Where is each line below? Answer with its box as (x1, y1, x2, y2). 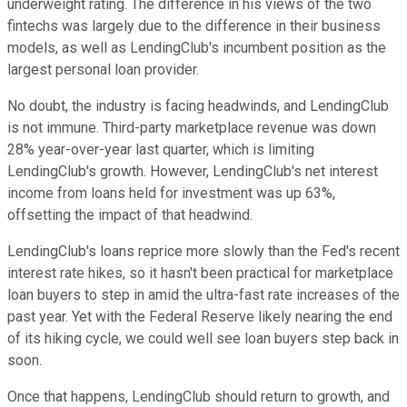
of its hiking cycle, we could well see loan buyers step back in (7, 330, 399, 348)
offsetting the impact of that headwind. (7, 206, 253, 224)
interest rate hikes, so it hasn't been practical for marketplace (7, 264, 393, 283)
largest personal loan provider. (7, 61, 199, 79)
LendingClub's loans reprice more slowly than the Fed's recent (7, 243, 400, 261)
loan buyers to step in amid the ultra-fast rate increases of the (7, 286, 400, 304)
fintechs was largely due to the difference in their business (7, 17, 381, 35)
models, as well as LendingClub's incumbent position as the (7, 39, 386, 57)
